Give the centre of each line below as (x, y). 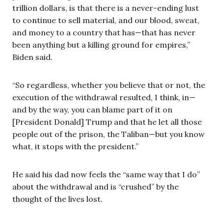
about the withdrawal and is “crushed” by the (96, 186)
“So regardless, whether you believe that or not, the (109, 85)
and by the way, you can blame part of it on (92, 109)
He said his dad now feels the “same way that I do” (106, 174)
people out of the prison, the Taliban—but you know (109, 134)
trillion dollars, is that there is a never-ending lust (106, 8)
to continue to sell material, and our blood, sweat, (106, 20)
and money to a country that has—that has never (104, 32)
